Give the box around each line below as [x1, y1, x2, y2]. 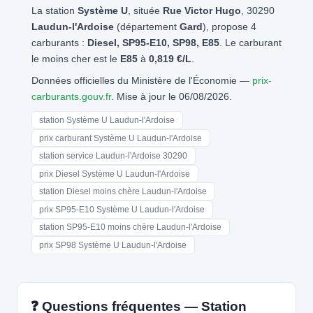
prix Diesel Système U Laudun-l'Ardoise [39, 168, 191, 179]
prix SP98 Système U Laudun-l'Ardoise [39, 240, 187, 251]
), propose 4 [202, 20, 256, 32]
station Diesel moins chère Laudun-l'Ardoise [39, 187, 208, 197]
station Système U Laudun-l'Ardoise [39, 115, 175, 125]
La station [31, 4, 78, 16]
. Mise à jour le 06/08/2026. [110, 90, 232, 102]
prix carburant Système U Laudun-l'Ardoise [39, 133, 203, 143]
